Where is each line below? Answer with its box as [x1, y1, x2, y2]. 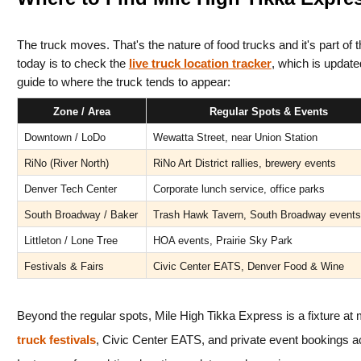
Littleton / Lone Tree [23, 234, 118, 247]
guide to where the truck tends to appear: [16, 75, 230, 89]
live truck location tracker [128, 56, 272, 70]
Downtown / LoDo [23, 131, 106, 144]
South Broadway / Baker [23, 209, 138, 222]
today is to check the [16, 56, 129, 70]
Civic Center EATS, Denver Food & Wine [152, 260, 344, 273]
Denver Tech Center [23, 183, 117, 196]
